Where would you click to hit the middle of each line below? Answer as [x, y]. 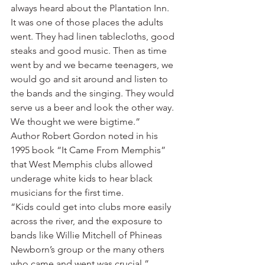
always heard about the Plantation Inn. [91, 8]
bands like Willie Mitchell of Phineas [88, 235]
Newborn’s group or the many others [89, 249]
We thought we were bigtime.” [75, 122]
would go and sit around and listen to [91, 79]
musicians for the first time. [67, 193]
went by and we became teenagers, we [93, 65]
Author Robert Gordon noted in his [85, 136]
